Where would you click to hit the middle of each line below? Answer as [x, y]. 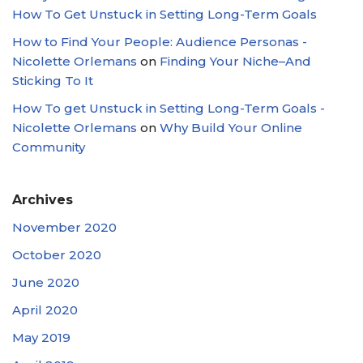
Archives [43, 200]
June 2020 [46, 282]
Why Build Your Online [231, 128]
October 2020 [57, 255]
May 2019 [41, 337]
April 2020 [45, 310]
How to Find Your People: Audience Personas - [160, 42]
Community [49, 147]
